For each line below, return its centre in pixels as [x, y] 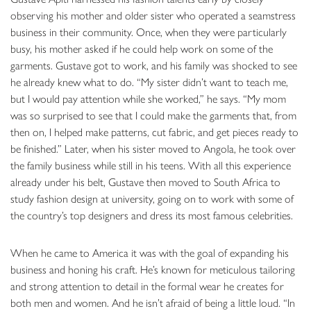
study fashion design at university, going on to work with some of [152, 199]
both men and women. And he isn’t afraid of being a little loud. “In [153, 303]
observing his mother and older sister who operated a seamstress [153, 15]
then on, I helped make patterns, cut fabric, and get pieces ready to [154, 132]
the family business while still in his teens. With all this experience [151, 165]
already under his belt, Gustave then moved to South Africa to [145, 182]
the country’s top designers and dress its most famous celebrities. [152, 215]
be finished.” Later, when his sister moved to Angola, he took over [153, 149]
